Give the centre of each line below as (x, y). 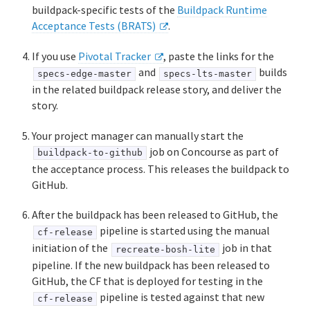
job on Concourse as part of (213, 151)
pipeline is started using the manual (184, 231)
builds (272, 72)
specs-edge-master (84, 73)
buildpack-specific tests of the (105, 10)
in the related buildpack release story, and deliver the (157, 89)
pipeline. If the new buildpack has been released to (151, 265)
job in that (246, 248)
